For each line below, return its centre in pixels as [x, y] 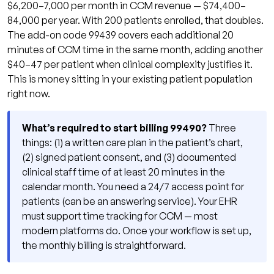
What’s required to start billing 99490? [114, 128]
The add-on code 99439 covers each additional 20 [120, 35]
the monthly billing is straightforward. [104, 245]
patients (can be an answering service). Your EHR [130, 201]
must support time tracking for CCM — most [120, 216]
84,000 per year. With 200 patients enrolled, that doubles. [135, 20]
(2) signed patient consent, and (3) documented [129, 157]
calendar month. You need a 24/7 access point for [133, 186]
